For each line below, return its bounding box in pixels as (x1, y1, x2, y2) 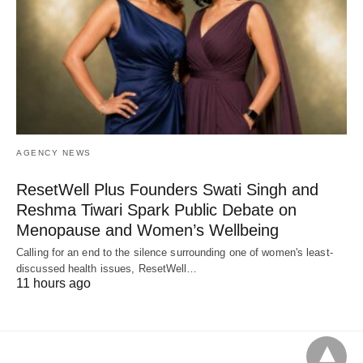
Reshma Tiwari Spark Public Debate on (16, 200, 297, 219)
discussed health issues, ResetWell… (16, 262, 198, 275)
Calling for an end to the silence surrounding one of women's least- (16, 246, 333, 258)
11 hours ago (16, 275, 91, 290)
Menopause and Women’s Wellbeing (16, 220, 279, 239)
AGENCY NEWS (16, 147, 92, 157)
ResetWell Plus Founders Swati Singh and (16, 180, 318, 199)
